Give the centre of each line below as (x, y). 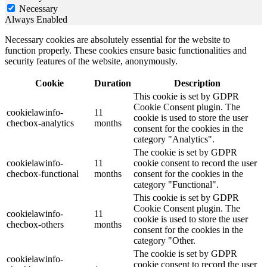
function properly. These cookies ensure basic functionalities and (126, 51)
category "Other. (164, 241)
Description (197, 83)
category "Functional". (176, 185)
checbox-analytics (40, 123)
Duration (113, 83)
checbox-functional (43, 174)
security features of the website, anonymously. (91, 61)
